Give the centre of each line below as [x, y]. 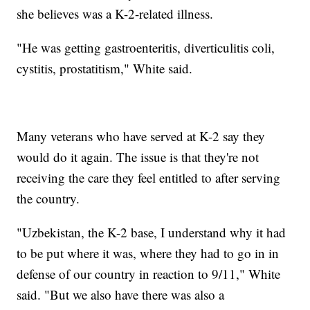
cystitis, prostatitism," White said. [105, 68]
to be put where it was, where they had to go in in [148, 253]
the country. [48, 198]
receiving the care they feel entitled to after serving [149, 177]
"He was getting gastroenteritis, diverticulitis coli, [146, 47]
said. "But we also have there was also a [121, 294]
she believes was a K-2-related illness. [115, 13]
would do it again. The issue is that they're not [138, 156]
